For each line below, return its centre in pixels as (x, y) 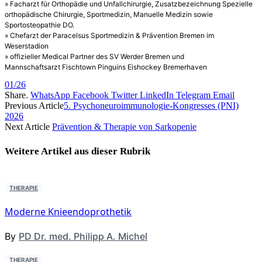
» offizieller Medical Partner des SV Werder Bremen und (94, 57)
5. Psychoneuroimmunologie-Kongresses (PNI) (151, 106)
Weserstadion (27, 46)
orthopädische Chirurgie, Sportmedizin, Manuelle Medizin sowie (109, 15)
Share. (16, 95)
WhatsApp (50, 95)
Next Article (28, 127)
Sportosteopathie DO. (39, 25)
